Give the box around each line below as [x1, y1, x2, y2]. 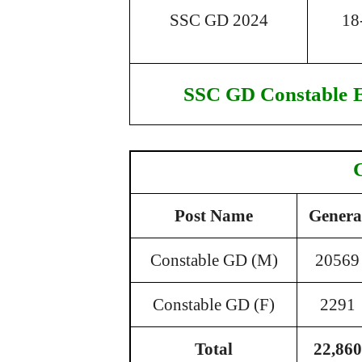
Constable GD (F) [153, 295, 275, 314]
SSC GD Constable [183, 82, 347, 105]
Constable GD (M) [149, 250, 278, 270]
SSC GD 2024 [169, 10, 268, 30]
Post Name [175, 206, 253, 225]
